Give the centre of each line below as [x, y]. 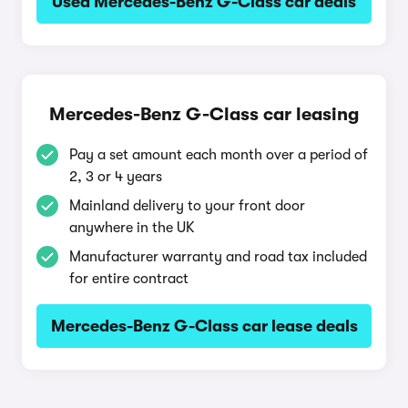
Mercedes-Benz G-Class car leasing [204, 114]
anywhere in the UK [132, 228]
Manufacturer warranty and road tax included [218, 257]
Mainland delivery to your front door [187, 206]
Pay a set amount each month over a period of [219, 155]
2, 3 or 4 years [116, 177]
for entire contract [129, 279]
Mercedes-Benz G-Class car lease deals [204, 326]
